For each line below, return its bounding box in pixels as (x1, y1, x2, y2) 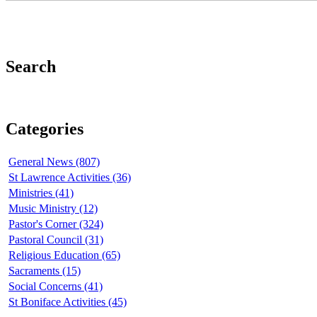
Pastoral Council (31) (8, 233, 103, 246)
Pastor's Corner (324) (8, 217, 103, 230)
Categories (6, 119, 83, 138)
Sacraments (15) (8, 264, 81, 277)
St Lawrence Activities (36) (8, 171, 131, 183)
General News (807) (8, 155, 100, 168)
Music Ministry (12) (8, 202, 98, 214)
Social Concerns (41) (8, 279, 103, 292)
